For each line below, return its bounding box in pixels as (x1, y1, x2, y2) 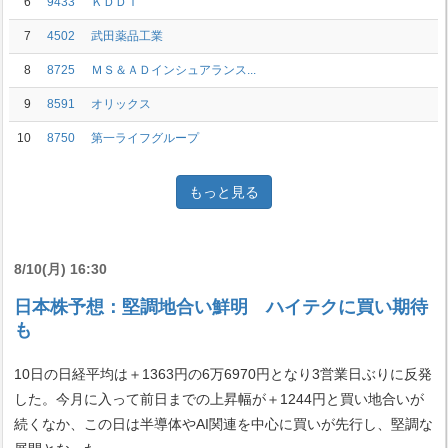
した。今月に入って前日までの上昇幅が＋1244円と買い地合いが (14, 391, 424, 407)
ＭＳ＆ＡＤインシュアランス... (91, 63, 256, 77)
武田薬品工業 (91, 29, 163, 43)
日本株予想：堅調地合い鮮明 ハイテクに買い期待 (14, 297, 428, 317)
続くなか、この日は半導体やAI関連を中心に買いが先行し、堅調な (14, 416, 433, 432)
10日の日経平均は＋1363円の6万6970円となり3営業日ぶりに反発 (14, 366, 432, 382)
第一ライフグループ (91, 131, 199, 145)
